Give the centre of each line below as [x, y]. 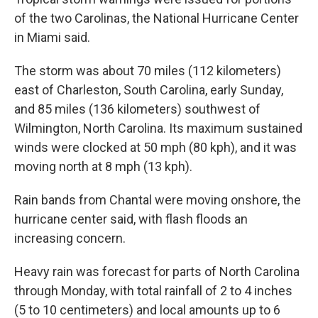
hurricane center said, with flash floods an [131, 219]
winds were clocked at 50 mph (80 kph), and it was [155, 147]
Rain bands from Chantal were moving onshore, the [158, 200]
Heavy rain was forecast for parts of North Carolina [157, 272]
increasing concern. [70, 238]
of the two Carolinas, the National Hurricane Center [157, 18]
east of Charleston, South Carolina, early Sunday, [149, 90]
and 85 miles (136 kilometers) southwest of [137, 109]
